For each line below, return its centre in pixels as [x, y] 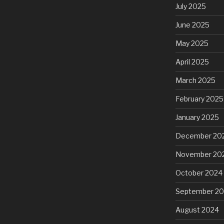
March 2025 [195, 80]
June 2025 [192, 25]
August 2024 [197, 210]
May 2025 [192, 43]
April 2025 [192, 62]
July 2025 [190, 6]
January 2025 [197, 117]
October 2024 [199, 173]
